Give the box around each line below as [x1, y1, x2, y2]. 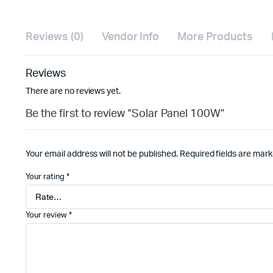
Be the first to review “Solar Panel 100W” [26, 108, 225, 119]
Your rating [26, 173, 66, 181]
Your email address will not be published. [26, 150, 178, 158]
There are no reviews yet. [26, 87, 121, 96]
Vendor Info [101, 32, 160, 43]
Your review [26, 211, 69, 220]
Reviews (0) [26, 32, 83, 43]
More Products [177, 32, 253, 43]
